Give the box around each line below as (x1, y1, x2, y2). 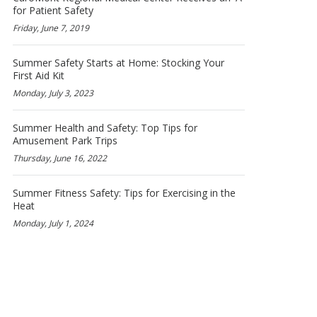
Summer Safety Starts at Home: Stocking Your (13, 56, 224, 69)
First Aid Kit (13, 69, 64, 82)
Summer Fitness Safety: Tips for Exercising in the (13, 186, 236, 200)
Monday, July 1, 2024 (13, 217, 93, 229)
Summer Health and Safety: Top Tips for (13, 121, 197, 134)
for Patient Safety (13, 4, 93, 17)
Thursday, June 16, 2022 (13, 152, 107, 164)
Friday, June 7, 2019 (13, 22, 89, 34)
